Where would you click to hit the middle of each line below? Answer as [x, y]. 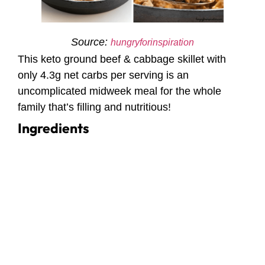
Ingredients [54, 128]
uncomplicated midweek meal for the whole [119, 91]
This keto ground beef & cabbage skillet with [122, 59]
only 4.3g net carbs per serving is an [103, 75]
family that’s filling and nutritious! [94, 107]
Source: [91, 42]
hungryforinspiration [152, 42]
